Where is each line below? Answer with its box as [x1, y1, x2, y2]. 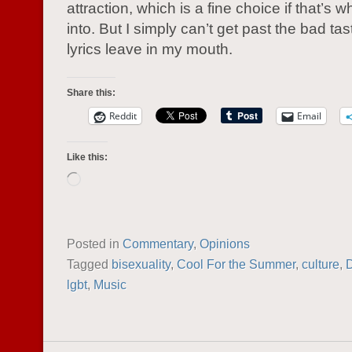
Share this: [67, 87, 115, 98]
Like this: [67, 152, 108, 163]
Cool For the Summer [177, 257, 295, 271]
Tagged [67, 257, 112, 271]
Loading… [80, 174, 125, 185]
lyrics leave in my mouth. [67, 41, 233, 57]
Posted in [67, 236, 123, 251]
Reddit [109, 109, 137, 123]
